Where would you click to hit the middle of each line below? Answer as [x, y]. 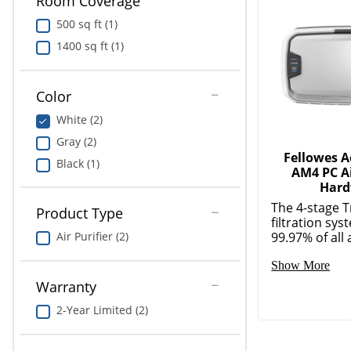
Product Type [79, 213]
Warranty [66, 287]
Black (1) [78, 163]
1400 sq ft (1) [90, 46]
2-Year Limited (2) [102, 310]
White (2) [79, 119]
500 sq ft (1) [87, 24]
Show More [301, 224]
